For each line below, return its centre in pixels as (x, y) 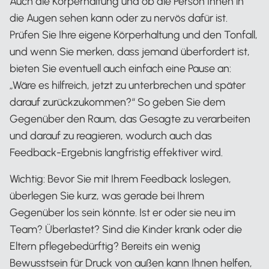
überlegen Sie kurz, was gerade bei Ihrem (107, 195)
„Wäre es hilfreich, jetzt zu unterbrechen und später (128, 85)
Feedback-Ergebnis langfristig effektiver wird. (116, 152)
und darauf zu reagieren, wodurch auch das (111, 135)
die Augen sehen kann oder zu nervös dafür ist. (119, 18)
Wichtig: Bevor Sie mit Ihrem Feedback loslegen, (120, 179)
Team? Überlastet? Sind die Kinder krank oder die (126, 229)
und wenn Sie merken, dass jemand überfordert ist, (130, 51)
